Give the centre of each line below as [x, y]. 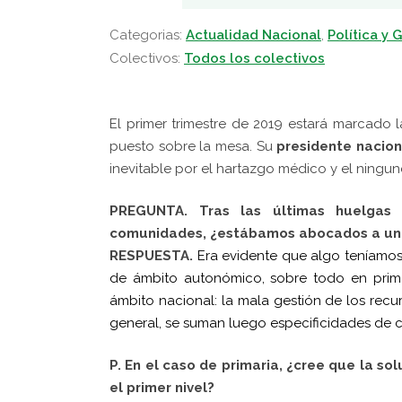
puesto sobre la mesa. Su [193, 146]
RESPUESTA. [151, 255]
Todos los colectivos [254, 58]
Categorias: [148, 35]
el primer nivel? [162, 387]
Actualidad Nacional [253, 35]
